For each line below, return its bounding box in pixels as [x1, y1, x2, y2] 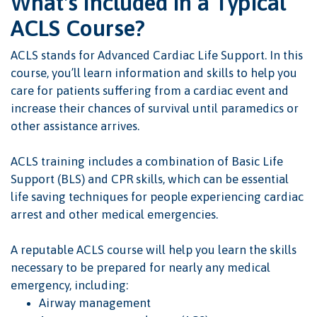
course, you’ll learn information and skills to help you [11, 66, 297, 81]
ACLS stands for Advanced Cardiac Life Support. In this [11, 48, 303, 63]
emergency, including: [11, 278, 128, 293]
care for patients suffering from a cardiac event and [11, 83, 289, 98]
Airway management [39, 296, 154, 311]
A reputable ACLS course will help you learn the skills [11, 243, 296, 258]
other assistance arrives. [11, 119, 142, 134]
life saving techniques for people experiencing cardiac [11, 190, 304, 204]
